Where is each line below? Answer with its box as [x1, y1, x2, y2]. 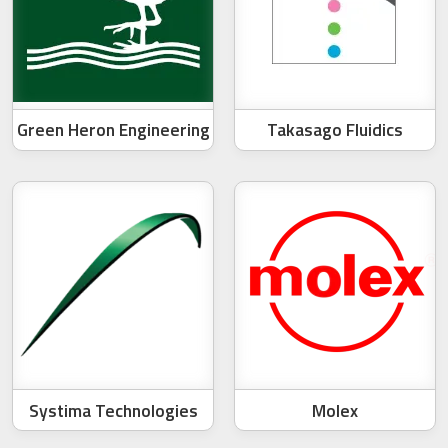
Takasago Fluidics [267, 116, 403, 144]
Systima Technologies [28, 396, 198, 424]
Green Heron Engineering [16, 116, 210, 144]
